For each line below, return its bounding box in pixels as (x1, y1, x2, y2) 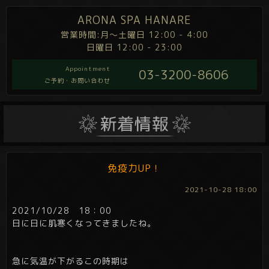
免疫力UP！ (107, 162, 162, 175)
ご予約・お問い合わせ (44, 76, 110, 85)
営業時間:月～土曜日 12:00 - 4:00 (61, 29, 208, 40)
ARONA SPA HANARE (77, 13, 192, 28)
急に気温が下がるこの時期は (12, 255, 129, 267)
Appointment (65, 64, 110, 73)
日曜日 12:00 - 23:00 (86, 41, 183, 53)
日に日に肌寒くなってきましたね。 (12, 217, 156, 229)
